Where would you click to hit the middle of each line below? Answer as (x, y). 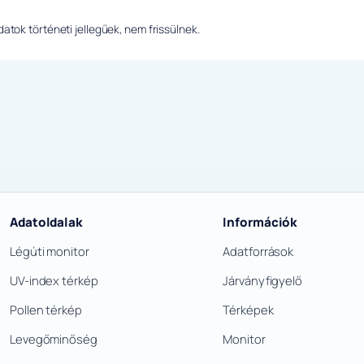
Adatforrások (258, 251)
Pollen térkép (46, 310)
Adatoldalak (46, 223)
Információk (260, 223)
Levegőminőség (54, 339)
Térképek (248, 310)
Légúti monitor (50, 251)
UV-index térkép (54, 281)
